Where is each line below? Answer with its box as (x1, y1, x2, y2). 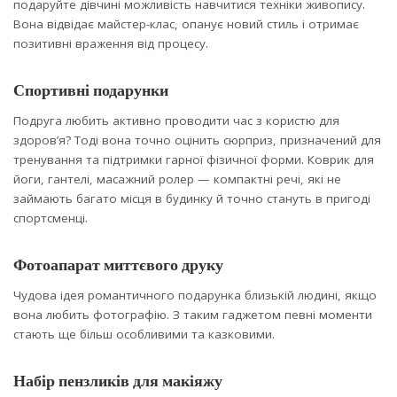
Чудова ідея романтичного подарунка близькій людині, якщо (13, 287, 377, 304)
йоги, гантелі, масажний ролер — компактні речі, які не (13, 171, 341, 188)
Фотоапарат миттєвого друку (13, 253, 223, 277)
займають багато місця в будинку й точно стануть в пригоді (13, 191, 370, 207)
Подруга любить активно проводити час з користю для (13, 113, 339, 129)
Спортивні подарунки (13, 77, 168, 102)
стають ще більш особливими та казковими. (13, 326, 275, 343)
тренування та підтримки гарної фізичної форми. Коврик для (13, 152, 374, 168)
